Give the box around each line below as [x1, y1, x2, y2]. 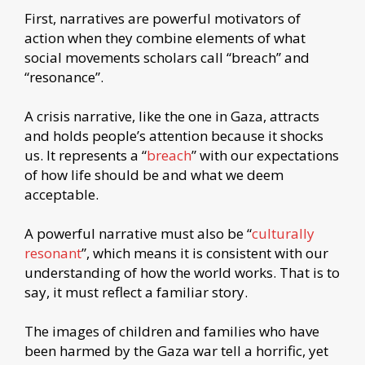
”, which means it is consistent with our [81, 244, 328, 263]
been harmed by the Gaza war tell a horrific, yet [24, 341, 328, 361]
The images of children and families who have [24, 322, 319, 341]
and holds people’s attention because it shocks [24, 126, 323, 146]
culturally [252, 224, 314, 244]
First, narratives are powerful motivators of [24, 9, 301, 29]
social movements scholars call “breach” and [24, 48, 310, 68]
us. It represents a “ [24, 146, 147, 165]
